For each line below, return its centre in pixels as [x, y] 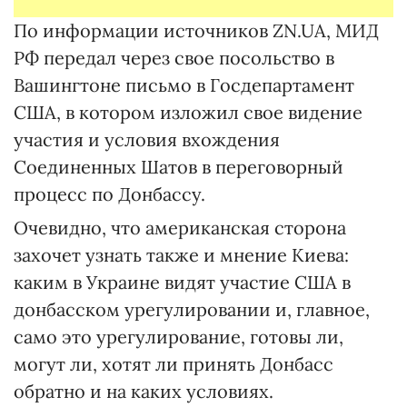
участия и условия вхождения [147, 139]
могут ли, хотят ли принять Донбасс [174, 363]
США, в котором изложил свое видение [188, 112]
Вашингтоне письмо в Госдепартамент [184, 84]
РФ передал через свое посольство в [174, 57]
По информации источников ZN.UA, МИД [196, 30]
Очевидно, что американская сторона [180, 227]
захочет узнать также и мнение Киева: [181, 254]
